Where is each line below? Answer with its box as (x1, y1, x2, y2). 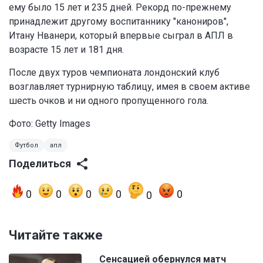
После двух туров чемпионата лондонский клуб (9, 67, 220, 79)
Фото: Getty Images (9, 118, 90, 130)
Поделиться (9, 157, 71, 170)
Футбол (15, 141, 38, 150)
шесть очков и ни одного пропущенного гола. (9, 95, 208, 107)
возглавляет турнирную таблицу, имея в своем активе (9, 81, 250, 93)
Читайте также (9, 228, 103, 243)
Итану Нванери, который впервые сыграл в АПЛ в (9, 30, 233, 42)
